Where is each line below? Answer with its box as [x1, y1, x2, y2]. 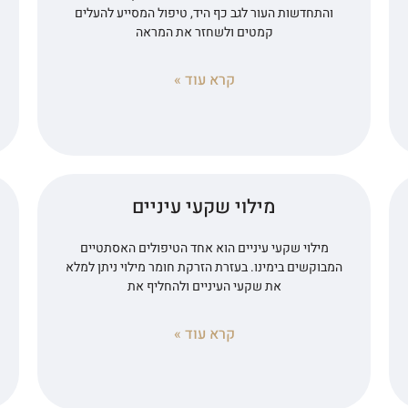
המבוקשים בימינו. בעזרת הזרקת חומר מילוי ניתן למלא [66, 257, 343, 277]
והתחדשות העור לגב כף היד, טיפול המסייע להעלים [75, 3, 334, 23]
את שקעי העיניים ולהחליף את [127, 276, 281, 296]
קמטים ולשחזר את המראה [135, 22, 273, 42]
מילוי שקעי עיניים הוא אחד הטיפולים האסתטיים [79, 238, 329, 258]
